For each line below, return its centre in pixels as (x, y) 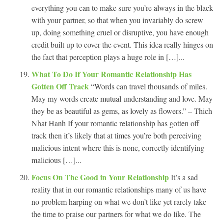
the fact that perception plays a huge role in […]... (108, 56)
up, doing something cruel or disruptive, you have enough (120, 32)
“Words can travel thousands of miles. (149, 86)
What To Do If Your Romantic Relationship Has (111, 74)
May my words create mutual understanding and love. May (122, 98)
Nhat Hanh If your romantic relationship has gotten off (115, 123)
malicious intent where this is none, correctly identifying (118, 147)
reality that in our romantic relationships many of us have (119, 189)
